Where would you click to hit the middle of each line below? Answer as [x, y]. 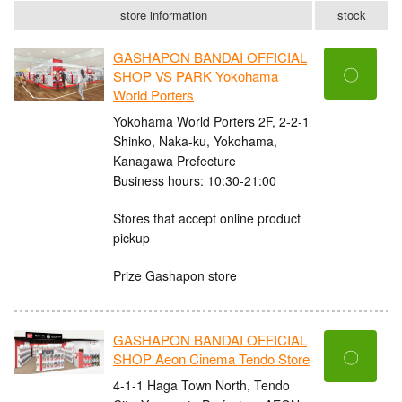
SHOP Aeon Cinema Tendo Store [211, 359]
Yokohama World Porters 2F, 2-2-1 [211, 121]
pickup [131, 237]
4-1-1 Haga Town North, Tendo [201, 385]
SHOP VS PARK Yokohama [196, 76]
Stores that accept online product [207, 218]
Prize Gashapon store [175, 275]
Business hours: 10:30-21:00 [195, 180]
